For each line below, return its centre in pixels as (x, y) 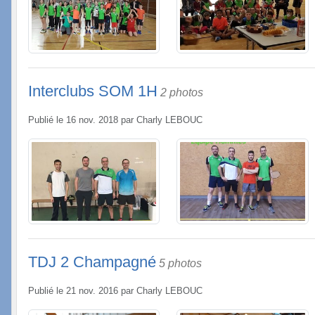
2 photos (182, 93)
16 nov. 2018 (92, 121)
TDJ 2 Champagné (92, 262)
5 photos (180, 264)
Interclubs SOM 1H (93, 91)
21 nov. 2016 (92, 291)
